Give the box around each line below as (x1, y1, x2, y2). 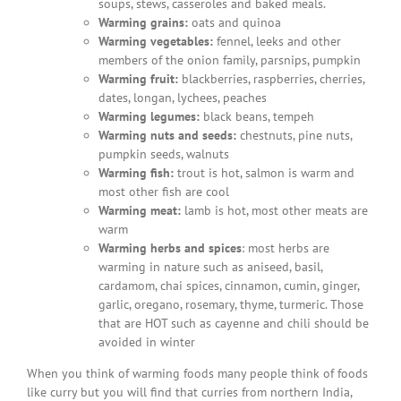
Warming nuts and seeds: (98, 126, 236, 143)
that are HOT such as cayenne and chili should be (98, 314, 369, 331)
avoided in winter (98, 333, 195, 350)
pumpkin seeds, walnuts (98, 145, 229, 162)
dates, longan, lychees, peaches (98, 89, 267, 106)
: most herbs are (241, 239, 329, 256)
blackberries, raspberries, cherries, (177, 70, 364, 87)
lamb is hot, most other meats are (180, 201, 368, 218)
